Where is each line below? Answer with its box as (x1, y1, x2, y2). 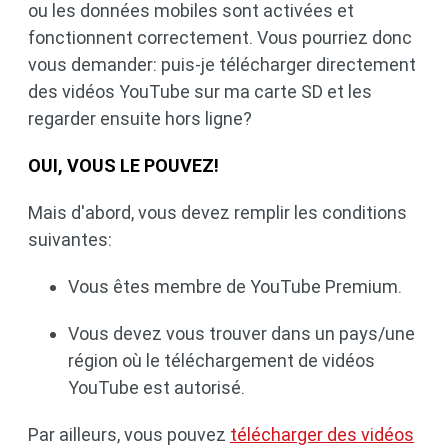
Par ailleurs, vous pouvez (28, 424, 230, 445)
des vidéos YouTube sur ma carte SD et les (28, 81, 372, 102)
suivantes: (28, 229, 112, 250)
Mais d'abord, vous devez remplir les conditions (28, 202, 407, 223)
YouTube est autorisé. (68, 377, 245, 398)
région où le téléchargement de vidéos (68, 350, 375, 371)
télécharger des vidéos (230, 424, 414, 445)
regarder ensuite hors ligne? (28, 108, 252, 129)
